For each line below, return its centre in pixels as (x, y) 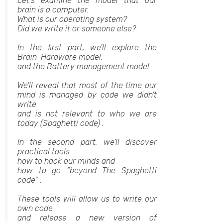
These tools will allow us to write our (87, 199)
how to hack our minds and (66, 161)
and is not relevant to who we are (87, 114)
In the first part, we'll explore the (87, 48)
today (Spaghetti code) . (61, 123)
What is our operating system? (72, 19)
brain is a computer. (53, 10)
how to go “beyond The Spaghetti (87, 170)
